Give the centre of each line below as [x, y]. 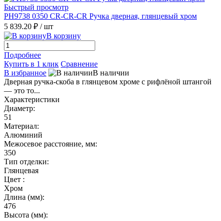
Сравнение [79, 64]
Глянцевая [21, 170]
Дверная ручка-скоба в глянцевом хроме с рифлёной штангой [108, 81]
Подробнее [22, 55]
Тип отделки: [26, 161]
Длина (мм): [24, 197]
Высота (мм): [26, 215]
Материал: [21, 126]
